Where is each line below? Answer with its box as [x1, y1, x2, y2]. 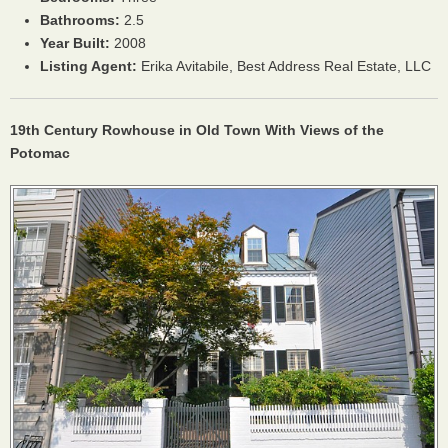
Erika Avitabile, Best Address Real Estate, [137, 58, 405, 74]
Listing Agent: [40, 58, 137, 74]
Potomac [10, 145, 70, 161]
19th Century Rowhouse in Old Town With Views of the [10, 122, 384, 138]
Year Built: [40, 35, 110, 51]
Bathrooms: [40, 12, 120, 28]
